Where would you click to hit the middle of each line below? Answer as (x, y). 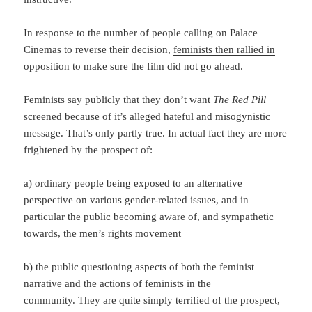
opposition (47, 66)
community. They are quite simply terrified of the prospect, (152, 300)
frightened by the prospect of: (88, 149)
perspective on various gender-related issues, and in (136, 200)
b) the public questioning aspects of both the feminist (139, 266)
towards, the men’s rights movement (103, 233)
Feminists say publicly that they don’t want (119, 99)
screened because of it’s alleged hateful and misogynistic (147, 116)
